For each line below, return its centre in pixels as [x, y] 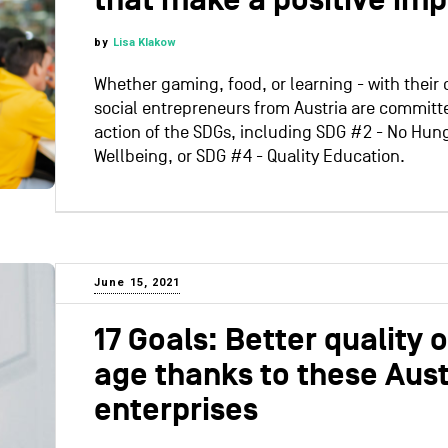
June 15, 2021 [137, 283]
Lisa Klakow [145, 43]
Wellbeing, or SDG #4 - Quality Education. [249, 157]
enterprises [176, 411]
